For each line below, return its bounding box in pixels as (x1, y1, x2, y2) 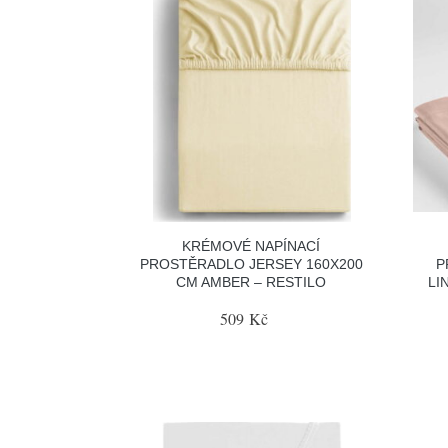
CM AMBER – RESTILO (176, 273, 327, 290)
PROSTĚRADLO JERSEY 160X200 (139, 255, 363, 272)
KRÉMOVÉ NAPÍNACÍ (182, 237, 321, 254)
